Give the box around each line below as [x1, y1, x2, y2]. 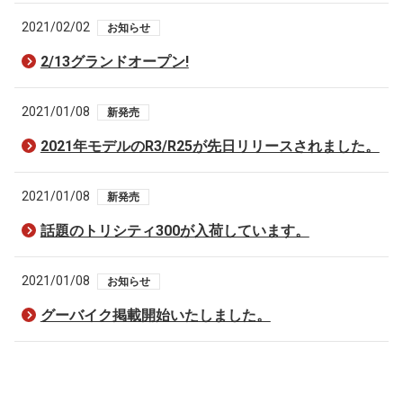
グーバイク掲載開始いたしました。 [40, 307, 271, 324]
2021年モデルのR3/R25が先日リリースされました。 [40, 138, 380, 155]
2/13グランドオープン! [40, 53, 189, 70]
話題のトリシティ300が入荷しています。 [40, 222, 309, 239]
